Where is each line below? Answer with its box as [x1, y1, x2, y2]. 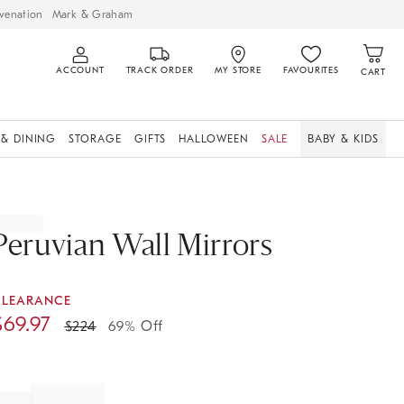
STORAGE [69, 133, 122, 145]
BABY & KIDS [308, 133, 379, 145]
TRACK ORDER [125, 65, 194, 76]
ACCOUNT [55, 65, 105, 76]
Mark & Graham [51, 7, 133, 21]
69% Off [103, 318, 164, 335]
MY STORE [215, 65, 262, 76]
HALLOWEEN [179, 133, 249, 145]
